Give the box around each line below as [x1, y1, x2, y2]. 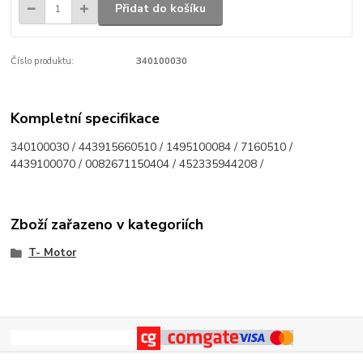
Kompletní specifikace [11, 109, 160, 129]
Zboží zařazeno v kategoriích [11, 214, 204, 234]
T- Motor [28, 245, 76, 260]
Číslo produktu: [11, 54, 75, 67]
